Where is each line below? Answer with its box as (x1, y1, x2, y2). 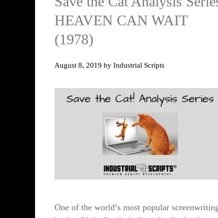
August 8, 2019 (54, 60, 102, 69)
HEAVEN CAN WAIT (54, 12, 187, 29)
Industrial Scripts (113, 60, 164, 69)
